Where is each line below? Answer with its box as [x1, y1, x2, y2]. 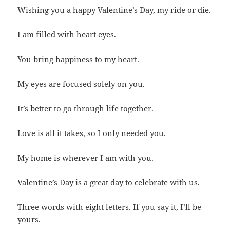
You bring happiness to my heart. [17, 53, 140, 64]
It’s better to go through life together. [17, 103, 154, 113]
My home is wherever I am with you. [17, 152, 154, 163]
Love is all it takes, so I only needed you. [17, 127, 166, 138]
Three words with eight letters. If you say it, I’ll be [17, 201, 202, 212]
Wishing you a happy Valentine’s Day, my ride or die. [17, 4, 212, 15]
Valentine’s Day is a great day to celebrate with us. [17, 177, 200, 187]
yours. [17, 214, 41, 224]
